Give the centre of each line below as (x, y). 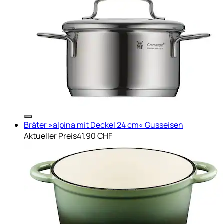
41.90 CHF (95, 136)
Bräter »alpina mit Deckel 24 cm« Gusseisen (104, 125)
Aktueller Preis (50, 136)
